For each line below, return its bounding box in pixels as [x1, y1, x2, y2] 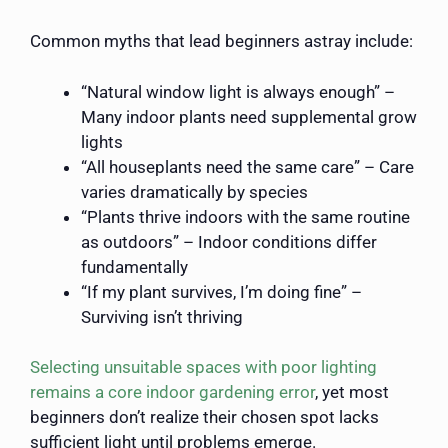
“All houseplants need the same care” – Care [81, 156, 414, 177]
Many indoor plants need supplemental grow [81, 106, 417, 127]
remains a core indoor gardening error [30, 382, 315, 403]
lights [81, 131, 123, 152]
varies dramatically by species [81, 181, 308, 202]
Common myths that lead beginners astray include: [30, 31, 413, 52]
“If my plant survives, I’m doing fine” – [81, 281, 362, 302]
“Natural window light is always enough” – [81, 81, 395, 102]
